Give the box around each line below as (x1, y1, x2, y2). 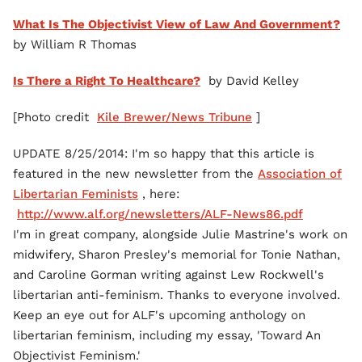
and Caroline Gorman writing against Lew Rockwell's (13, 267, 324, 283)
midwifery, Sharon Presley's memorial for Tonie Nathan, (13, 247, 340, 263)
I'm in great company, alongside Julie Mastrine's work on (13, 227, 347, 242)
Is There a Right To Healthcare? (13, 74, 200, 89)
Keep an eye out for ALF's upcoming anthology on (13, 308, 305, 323)
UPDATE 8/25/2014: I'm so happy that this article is (13, 146, 314, 162)
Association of (258, 166, 342, 182)
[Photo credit (13, 110, 97, 125)
